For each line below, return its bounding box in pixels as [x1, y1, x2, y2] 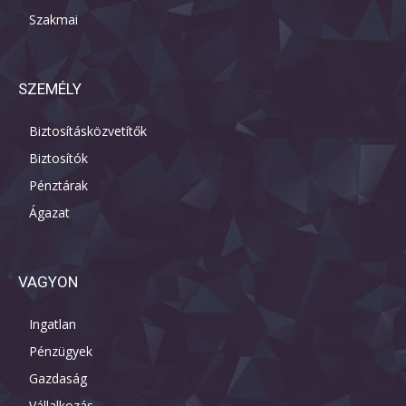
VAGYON [18, 273, 78, 292]
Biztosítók [29, 150, 88, 168]
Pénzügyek [29, 343, 92, 361]
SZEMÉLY [18, 80, 82, 99]
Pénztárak [29, 177, 88, 195]
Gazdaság [29, 370, 87, 388]
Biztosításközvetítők [29, 122, 147, 140]
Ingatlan [29, 315, 76, 333]
